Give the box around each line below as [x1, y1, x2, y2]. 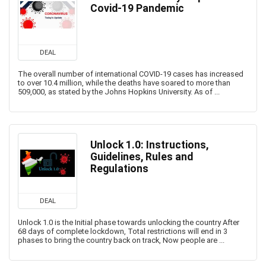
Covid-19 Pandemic [90, 2, 184, 14]
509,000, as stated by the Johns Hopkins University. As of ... [18, 87, 220, 96]
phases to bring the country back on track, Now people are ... [18, 236, 224, 245]
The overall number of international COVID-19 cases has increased [18, 69, 243, 78]
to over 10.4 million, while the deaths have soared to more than [18, 78, 230, 87]
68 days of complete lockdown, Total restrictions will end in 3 [18, 227, 227, 236]
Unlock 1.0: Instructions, [90, 139, 208, 151]
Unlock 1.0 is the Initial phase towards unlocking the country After [18, 218, 239, 227]
